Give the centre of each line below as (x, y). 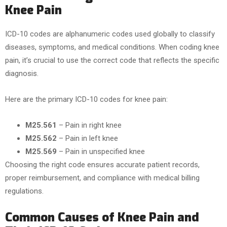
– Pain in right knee (89, 125)
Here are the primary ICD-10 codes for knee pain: (86, 99)
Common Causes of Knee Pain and (102, 217)
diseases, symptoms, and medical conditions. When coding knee (112, 47)
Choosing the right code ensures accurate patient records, (102, 165)
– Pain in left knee (87, 138)
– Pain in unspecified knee (101, 152)
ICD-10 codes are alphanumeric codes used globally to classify (110, 34)
